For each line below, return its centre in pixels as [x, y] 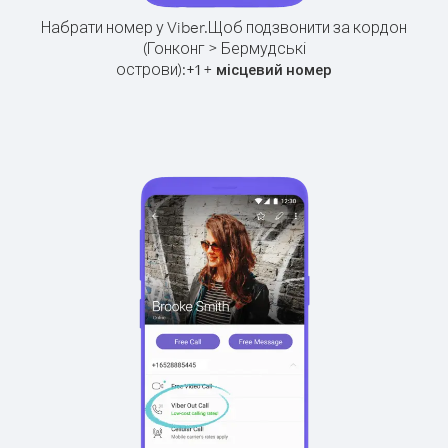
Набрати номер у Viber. [124, 27]
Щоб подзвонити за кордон [307, 27]
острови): [151, 69]
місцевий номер [274, 69]
